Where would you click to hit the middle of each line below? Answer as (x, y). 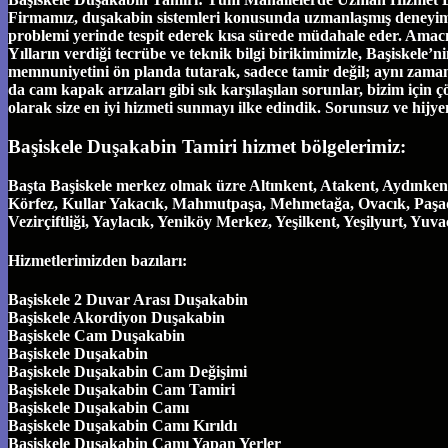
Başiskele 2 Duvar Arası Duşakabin (128, 300)
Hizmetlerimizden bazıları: (97, 260)
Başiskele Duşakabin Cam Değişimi (127, 372)
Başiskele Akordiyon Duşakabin (116, 318)
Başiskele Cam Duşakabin (96, 336)
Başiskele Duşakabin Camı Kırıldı (122, 426)
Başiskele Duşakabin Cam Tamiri (121, 390)
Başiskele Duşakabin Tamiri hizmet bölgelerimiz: (207, 146)
